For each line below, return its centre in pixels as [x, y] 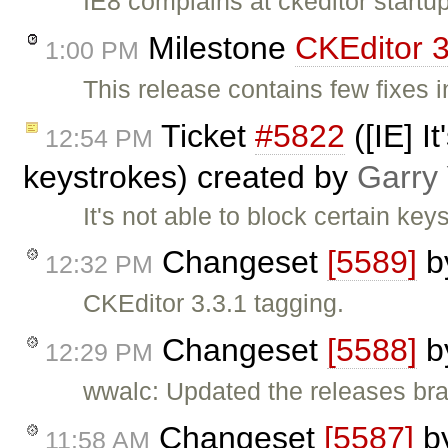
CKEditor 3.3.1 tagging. [214, 303]
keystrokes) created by [190, 176]
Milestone [217, 47]
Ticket [204, 135]
